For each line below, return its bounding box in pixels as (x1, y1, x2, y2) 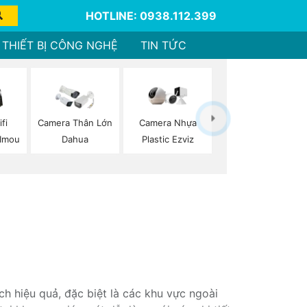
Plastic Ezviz (141, 134, 194, 145)
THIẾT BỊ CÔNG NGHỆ (1, 38, 118, 52)
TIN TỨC (140, 38, 187, 52)
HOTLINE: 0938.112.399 (85, 9, 217, 23)
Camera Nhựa (138, 117, 197, 129)
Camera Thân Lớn (37, 117, 112, 129)
